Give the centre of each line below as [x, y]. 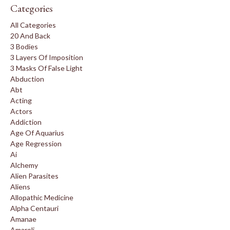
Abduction [27, 79]
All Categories [33, 25]
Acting [21, 100]
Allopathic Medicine [42, 197]
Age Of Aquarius [37, 132]
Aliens [20, 186]
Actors [21, 111]
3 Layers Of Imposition [47, 57]
